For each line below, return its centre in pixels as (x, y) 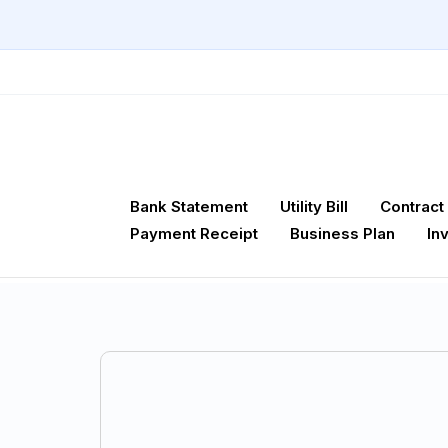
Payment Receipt (194, 234)
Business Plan (342, 234)
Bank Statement (189, 207)
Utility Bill (314, 207)
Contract (412, 207)
